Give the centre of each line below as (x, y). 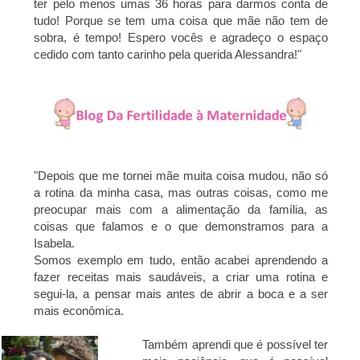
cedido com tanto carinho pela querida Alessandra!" (168, 54)
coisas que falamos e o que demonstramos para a (181, 226)
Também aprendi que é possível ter (235, 344)
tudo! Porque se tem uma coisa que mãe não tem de (181, 20)
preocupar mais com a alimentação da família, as (181, 209)
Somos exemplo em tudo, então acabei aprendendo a (181, 260)
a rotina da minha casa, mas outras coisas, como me (181, 192)
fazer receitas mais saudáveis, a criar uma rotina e (181, 276)
